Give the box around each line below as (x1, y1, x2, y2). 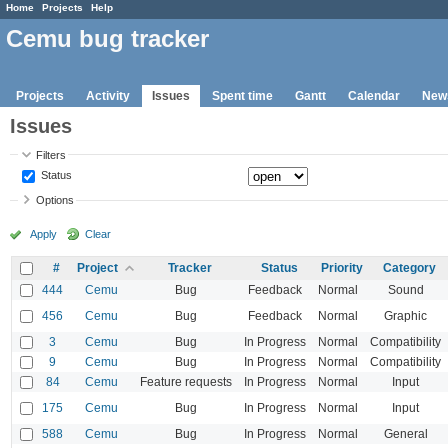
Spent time (212, 88, 273, 103)
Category (383, 260, 436, 275)
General (383, 426, 428, 441)
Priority (321, 260, 363, 275)
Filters (36, 148, 67, 161)
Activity (86, 88, 130, 103)
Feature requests (140, 374, 232, 389)
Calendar (348, 88, 400, 103)
